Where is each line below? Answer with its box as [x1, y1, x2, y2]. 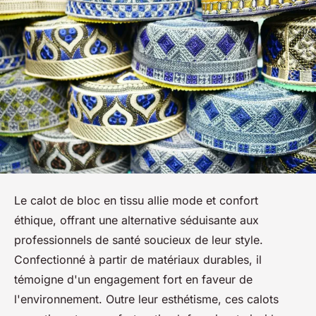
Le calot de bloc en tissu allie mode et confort [14, 193, 258, 207]
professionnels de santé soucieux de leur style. [14, 232, 263, 247]
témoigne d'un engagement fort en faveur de [14, 272, 253, 286]
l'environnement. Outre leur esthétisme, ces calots [14, 291, 279, 306]
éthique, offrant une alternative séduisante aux [14, 212, 259, 227]
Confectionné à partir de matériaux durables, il [14, 252, 262, 267]
